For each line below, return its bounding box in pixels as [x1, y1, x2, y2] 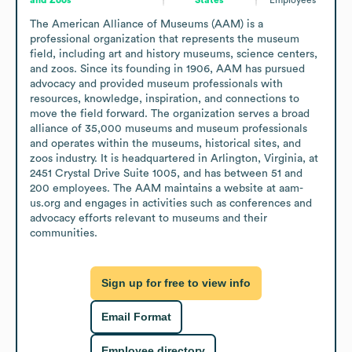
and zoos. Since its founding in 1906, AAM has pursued [30, 63, 305, 75]
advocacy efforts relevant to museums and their [30, 212, 267, 224]
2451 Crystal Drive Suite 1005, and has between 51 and [30, 167, 302, 179]
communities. [30, 227, 97, 239]
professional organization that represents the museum [30, 33, 299, 45]
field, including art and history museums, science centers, [30, 48, 317, 60]
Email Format [101, 310, 171, 324]
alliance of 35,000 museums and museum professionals [30, 123, 307, 134]
